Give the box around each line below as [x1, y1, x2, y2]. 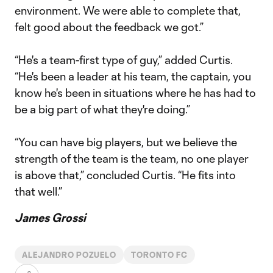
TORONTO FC [131, 250, 188, 259]
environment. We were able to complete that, [15, 4, 241, 17]
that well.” [15, 185, 65, 198]
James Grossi [15, 211, 86, 224]
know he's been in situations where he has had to [15, 86, 256, 99]
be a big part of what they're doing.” [15, 102, 190, 116]
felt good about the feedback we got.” [15, 20, 204, 34]
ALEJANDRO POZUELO [22, 250, 117, 259]
